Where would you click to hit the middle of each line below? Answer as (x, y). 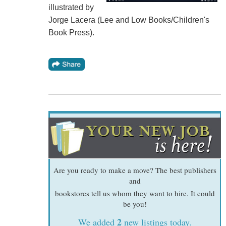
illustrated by (71, 7)
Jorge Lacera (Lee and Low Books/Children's (129, 20)
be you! (135, 204)
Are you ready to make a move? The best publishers (135, 170)
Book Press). (71, 32)
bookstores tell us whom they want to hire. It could (135, 193)
